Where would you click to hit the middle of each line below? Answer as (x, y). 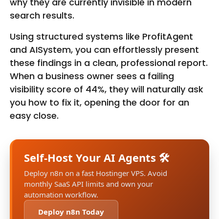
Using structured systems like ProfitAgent (101, 37)
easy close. (34, 116)
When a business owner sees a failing (92, 76)
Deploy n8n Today (71, 212)
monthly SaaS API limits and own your (88, 184)
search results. (42, 16)
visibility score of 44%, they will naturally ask (107, 89)
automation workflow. (61, 195)
